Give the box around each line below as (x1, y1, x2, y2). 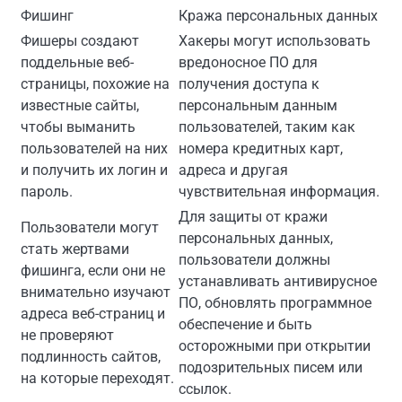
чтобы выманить (21, 118, 135, 135)
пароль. (21, 182, 73, 200)
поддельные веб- (21, 53, 134, 71)
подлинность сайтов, (21, 347, 161, 365)
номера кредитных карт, (179, 139, 343, 157)
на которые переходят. (21, 369, 174, 387)
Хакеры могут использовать (179, 31, 371, 49)
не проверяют (21, 326, 114, 344)
